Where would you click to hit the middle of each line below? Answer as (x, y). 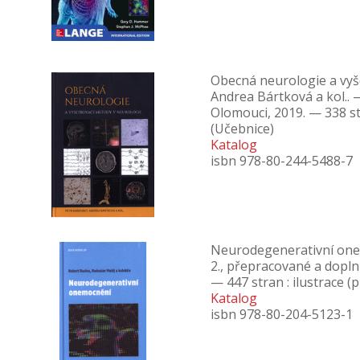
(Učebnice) (242, 129)
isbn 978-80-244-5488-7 (282, 161)
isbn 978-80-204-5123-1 (282, 314)
